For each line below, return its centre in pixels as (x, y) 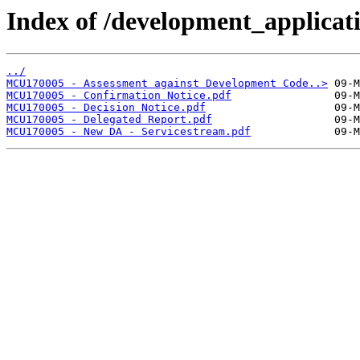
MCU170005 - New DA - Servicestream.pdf (129, 132)
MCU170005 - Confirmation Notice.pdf (119, 96)
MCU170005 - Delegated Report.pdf (109, 120)
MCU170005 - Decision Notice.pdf (106, 108)
